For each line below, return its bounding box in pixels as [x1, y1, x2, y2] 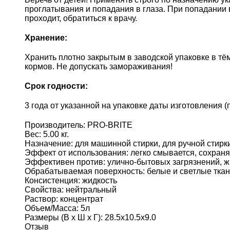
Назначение [25, 139, 71, 148]
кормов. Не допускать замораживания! [25, 62, 172, 71]
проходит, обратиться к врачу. [25, 13, 137, 23]
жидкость [82, 176, 117, 185]
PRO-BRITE [87, 120, 132, 129]
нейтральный [66, 185, 117, 194]
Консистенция [25, 176, 78, 185]
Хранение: [25, 33, 67, 42]
